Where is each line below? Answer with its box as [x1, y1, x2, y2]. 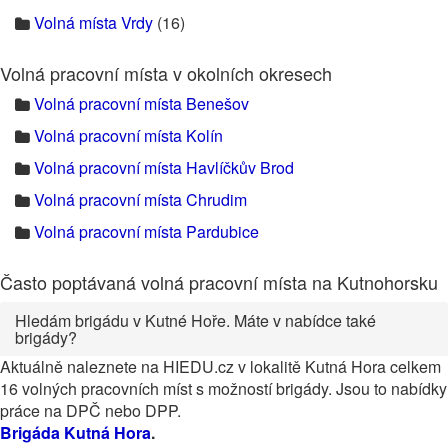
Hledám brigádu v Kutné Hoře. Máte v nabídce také [15, 309, 376, 332]
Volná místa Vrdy [34, 11, 153, 34]
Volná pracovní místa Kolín [34, 124, 223, 147]
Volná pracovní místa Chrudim [34, 188, 247, 211]
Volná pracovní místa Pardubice [34, 220, 259, 243]
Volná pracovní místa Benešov [34, 92, 249, 115]
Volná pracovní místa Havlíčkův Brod [34, 156, 294, 179]
